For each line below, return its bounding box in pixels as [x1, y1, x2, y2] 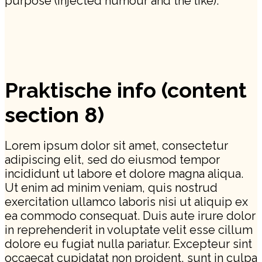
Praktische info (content [5, 77, 247, 102]
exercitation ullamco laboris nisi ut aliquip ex [5, 194, 248, 209]
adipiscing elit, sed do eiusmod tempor [5, 152, 220, 167]
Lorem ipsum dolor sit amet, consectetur [5, 138, 228, 153]
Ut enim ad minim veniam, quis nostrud [5, 180, 218, 195]
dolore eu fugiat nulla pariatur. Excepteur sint [5, 236, 252, 251]
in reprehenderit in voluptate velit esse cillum [5, 222, 253, 237]
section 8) [5, 102, 104, 127]
